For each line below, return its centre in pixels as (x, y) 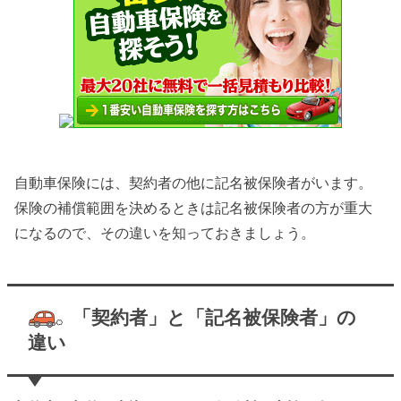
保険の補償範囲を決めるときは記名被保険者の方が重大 (194, 208)
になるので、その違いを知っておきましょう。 (165, 233)
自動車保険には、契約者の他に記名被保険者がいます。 (194, 183)
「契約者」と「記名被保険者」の (214, 317)
